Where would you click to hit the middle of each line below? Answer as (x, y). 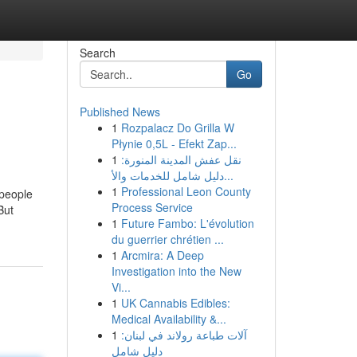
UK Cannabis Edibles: (175, 303)
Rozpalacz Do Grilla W (177, 127)
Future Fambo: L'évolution (187, 223)
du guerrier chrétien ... (167, 239)
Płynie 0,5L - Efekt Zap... (174, 143)
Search (97, 53)
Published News (120, 112)
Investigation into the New (176, 271)
